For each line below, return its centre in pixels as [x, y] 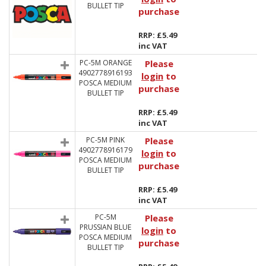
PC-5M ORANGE [105, 63]
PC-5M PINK [105, 140]
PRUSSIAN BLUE [105, 227]
